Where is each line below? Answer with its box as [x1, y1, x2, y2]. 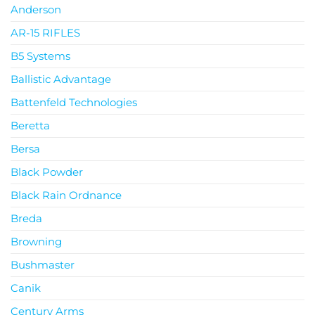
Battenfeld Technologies [11, 95, 137, 109]
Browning [11, 234, 62, 248]
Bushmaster [11, 257, 75, 271]
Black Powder [11, 165, 83, 179]
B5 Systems [11, 49, 70, 63]
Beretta [11, 118, 50, 132]
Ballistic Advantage [11, 72, 111, 86]
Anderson [11, 2, 61, 16]
